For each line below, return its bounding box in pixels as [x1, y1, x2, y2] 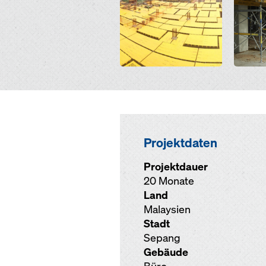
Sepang [144, 231, 180, 245]
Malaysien [144, 202, 191, 216]
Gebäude [144, 245, 188, 259]
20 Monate [144, 174, 194, 188]
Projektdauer [144, 160, 208, 173]
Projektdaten [144, 134, 217, 151]
